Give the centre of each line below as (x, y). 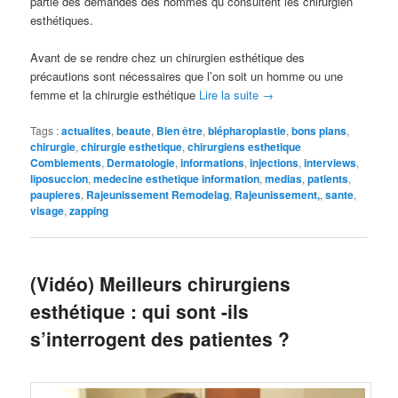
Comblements (66, 163)
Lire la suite (231, 95)
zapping (89, 211)
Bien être (180, 131)
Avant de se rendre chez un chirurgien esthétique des (168, 58)
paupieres (56, 195)
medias (284, 179)
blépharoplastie (247, 131)
